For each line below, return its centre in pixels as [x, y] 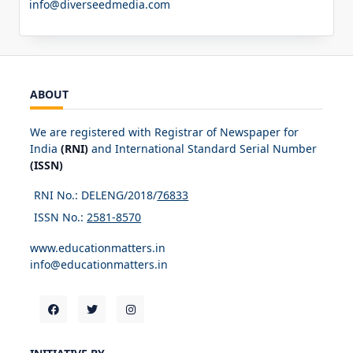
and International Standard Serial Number [203, 148]
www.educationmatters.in [98, 247]
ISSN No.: [61, 217]
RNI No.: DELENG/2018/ [96, 195]
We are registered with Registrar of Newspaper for [164, 132]
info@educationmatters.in [99, 264]
